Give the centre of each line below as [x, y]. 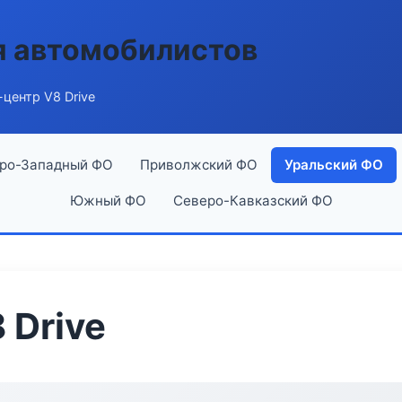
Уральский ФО [333, 165]
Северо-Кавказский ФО [253, 201]
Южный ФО [108, 201]
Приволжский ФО [198, 165]
